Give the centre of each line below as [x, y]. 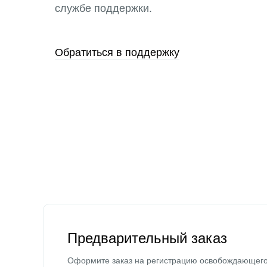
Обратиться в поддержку [117, 52]
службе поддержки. [103, 8]
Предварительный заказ [147, 238]
